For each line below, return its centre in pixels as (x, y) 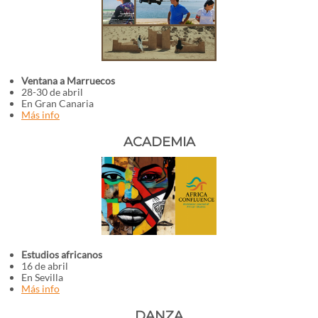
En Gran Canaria (57, 103)
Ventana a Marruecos (68, 81)
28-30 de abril (52, 92)
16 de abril (45, 266)
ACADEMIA (159, 142)
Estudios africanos (62, 254)
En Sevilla (42, 277)
